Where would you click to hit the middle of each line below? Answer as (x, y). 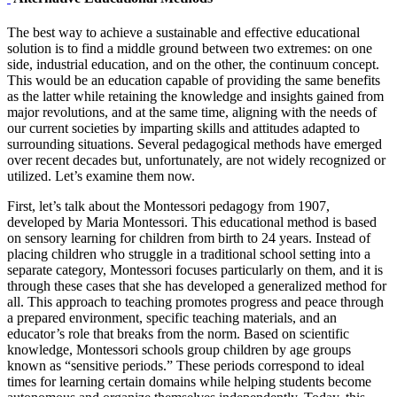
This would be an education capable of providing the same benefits (194, 80)
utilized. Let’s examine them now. (101, 175)
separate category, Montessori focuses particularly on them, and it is (195, 269)
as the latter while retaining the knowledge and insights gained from (195, 96)
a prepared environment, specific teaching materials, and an (172, 317)
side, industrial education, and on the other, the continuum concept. (193, 64)
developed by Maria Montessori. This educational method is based (192, 222)
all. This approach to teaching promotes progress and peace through (195, 301)
